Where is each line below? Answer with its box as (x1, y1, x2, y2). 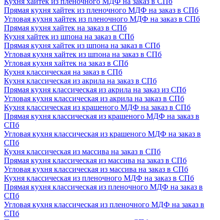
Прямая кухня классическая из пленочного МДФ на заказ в (4, 182, 203, 191)
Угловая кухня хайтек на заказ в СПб (4, 58, 128, 67)
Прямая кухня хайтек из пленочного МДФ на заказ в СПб (4, 5, 198, 14)
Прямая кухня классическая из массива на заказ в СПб (4, 156, 187, 165)
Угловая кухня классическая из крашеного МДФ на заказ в (4, 129, 201, 138)
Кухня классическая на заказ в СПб (4, 67, 122, 76)
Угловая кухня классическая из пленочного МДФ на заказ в (4, 200, 204, 209)
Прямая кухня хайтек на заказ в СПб (4, 23, 127, 32)
